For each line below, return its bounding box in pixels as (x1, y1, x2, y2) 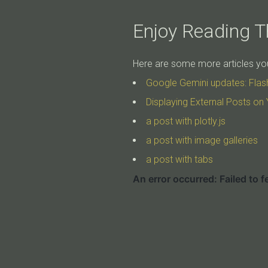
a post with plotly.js (146, 115, 226, 127)
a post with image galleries (146, 134, 258, 146)
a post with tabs (146, 153, 213, 165)
